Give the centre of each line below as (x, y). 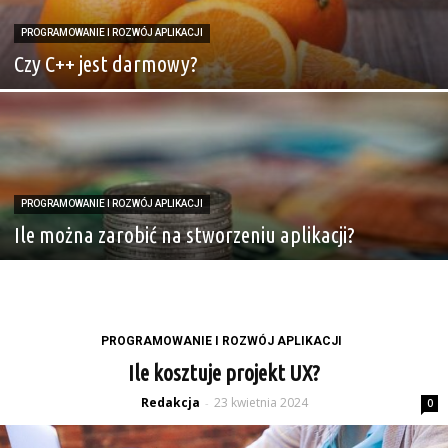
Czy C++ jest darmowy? (106, 63)
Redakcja (170, 402)
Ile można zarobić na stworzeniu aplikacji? (184, 234)
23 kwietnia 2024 (260, 402)
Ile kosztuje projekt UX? (224, 372)
